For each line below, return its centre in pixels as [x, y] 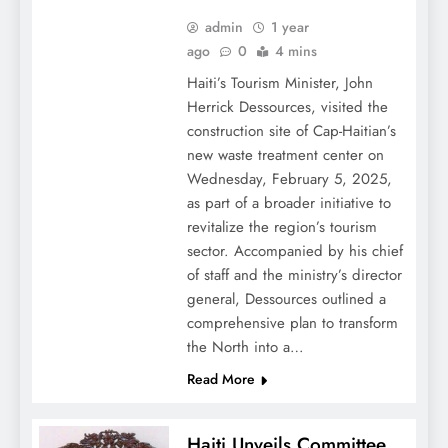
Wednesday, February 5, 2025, [289, 179]
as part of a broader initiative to [288, 203]
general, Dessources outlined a [286, 299]
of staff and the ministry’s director [294, 275]
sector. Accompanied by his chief [294, 251]
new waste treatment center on [285, 155]
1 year [289, 27]
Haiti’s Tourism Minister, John [279, 83]
